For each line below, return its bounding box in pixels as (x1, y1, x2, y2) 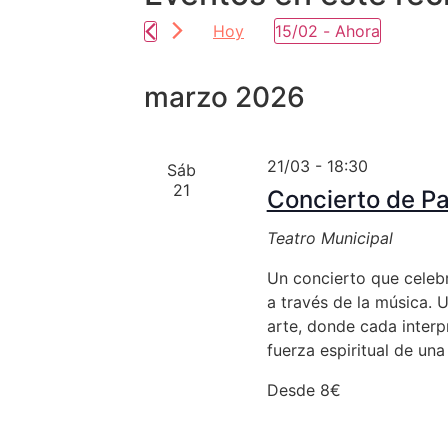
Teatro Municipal (266, 228, 393, 248)
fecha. (273, 73, 319, 93)
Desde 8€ (266, 380, 341, 400)
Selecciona (273, 41, 355, 61)
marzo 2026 (144, 80, 305, 114)
